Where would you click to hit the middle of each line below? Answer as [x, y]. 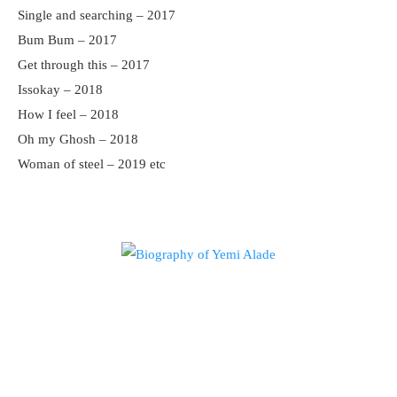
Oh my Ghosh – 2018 [78, 139]
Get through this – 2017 [84, 65]
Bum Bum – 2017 [67, 40]
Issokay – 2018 [60, 90]
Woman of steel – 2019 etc [92, 164]
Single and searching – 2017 [97, 15]
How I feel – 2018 [68, 114]
